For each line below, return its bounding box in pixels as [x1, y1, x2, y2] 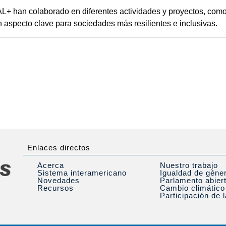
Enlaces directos [27, 143, 90, 152]
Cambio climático [159, 184, 225, 192]
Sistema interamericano [37, 168, 127, 177]
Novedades [37, 176, 80, 185]
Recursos [37, 184, 74, 192]
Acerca [37, 161, 64, 169]
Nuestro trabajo [159, 161, 218, 169]
